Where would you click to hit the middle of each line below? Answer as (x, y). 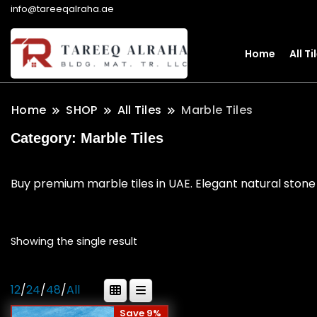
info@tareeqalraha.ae (62, 9)
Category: (46, 138)
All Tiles (139, 110)
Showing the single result (74, 242)
